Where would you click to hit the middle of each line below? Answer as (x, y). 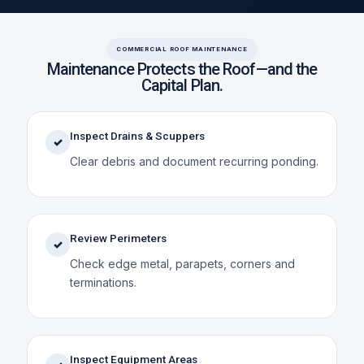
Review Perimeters (118, 238)
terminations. (103, 282)
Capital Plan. (182, 85)
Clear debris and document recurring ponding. (194, 161)
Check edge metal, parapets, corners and (182, 263)
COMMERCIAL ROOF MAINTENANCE (182, 49)
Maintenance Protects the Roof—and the (182, 69)
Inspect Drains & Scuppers (137, 135)
